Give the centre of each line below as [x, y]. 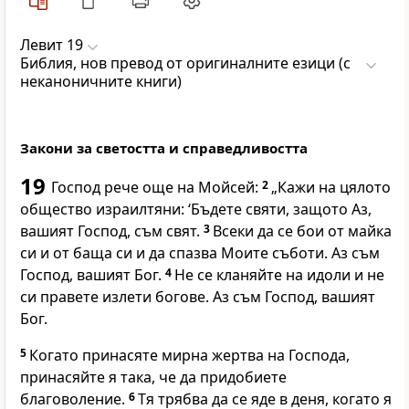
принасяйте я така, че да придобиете [153, 378]
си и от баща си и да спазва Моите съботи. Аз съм [200, 253]
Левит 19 [52, 45]
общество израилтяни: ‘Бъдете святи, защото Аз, [196, 210]
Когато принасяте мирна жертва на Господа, [189, 356]
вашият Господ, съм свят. [112, 231]
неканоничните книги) [101, 82]
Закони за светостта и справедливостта [164, 148]
